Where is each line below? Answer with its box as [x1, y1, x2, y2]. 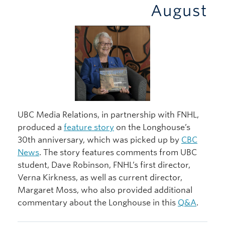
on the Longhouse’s [114, 122, 190, 132]
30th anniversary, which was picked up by [18, 135, 181, 145]
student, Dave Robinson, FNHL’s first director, [18, 160, 190, 170]
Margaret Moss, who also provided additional [18, 185, 192, 195]
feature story [64, 122, 114, 132]
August [151, 1, 207, 20]
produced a [18, 122, 64, 132]
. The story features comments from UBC [39, 147, 197, 157]
